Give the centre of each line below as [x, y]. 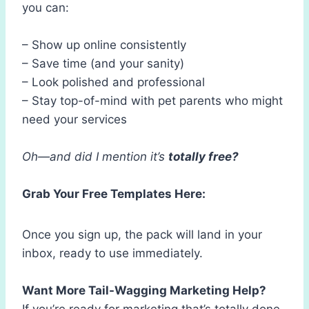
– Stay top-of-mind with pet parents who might [152, 100]
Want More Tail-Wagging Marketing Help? [144, 290]
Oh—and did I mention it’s [95, 156]
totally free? [203, 156]
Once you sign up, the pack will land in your [142, 234]
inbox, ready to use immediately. [112, 253]
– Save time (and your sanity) [103, 63]
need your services [74, 119]
